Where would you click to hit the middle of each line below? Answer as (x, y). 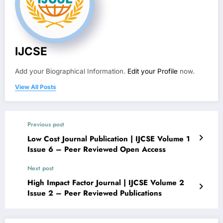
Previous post (46, 125)
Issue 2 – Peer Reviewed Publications (95, 193)
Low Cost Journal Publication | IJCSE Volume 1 (109, 139)
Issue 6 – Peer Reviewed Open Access (97, 150)
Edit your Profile (153, 71)
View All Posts (36, 87)
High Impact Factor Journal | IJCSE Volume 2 (106, 183)
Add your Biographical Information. (71, 71)
